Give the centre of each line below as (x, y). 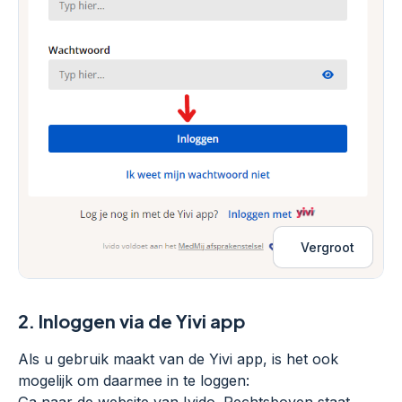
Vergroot (328, 248)
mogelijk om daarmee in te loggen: (134, 381)
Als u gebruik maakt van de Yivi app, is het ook (178, 359)
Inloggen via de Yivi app (142, 321)
